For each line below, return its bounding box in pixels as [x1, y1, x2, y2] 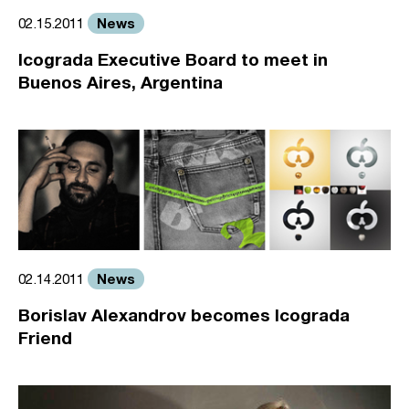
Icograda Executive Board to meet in [18, 47, 328, 69]
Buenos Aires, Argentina [18, 70, 223, 92]
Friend [18, 327, 72, 349]
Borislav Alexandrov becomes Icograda [18, 304, 350, 326]
